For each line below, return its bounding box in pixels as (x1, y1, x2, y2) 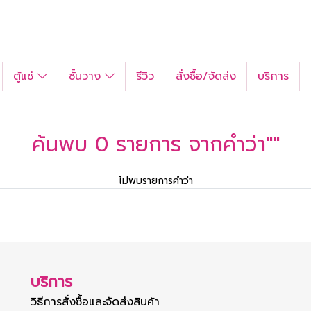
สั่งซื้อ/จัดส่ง (176, 68, 236, 85)
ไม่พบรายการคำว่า (118, 174, 193, 188)
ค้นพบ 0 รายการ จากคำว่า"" (31, 128, 280, 160)
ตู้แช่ (13, 68, 37, 85)
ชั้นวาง (69, 68, 105, 85)
